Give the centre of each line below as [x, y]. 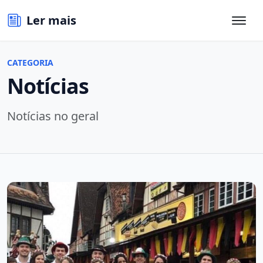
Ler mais [51, 20]
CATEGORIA [30, 63]
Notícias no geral [53, 116]
